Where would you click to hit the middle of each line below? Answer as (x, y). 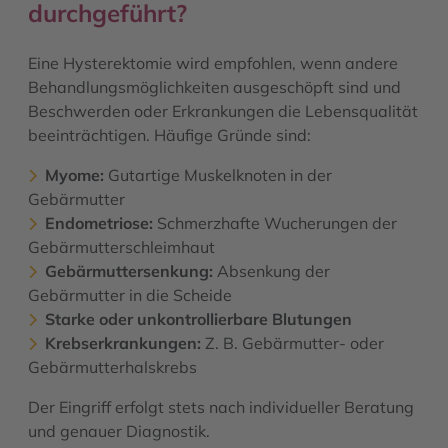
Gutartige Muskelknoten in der (220, 175)
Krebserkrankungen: (123, 343)
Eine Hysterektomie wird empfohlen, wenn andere (213, 63)
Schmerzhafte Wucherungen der (275, 223)
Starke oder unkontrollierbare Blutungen (198, 319)
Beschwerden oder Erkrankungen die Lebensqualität (223, 111)
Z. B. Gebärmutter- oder (292, 343)
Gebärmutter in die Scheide (130, 295)
